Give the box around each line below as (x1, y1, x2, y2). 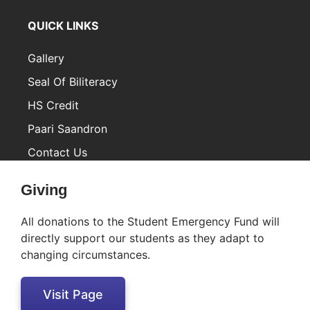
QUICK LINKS (28, 19, 98, 33)
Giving (21, 181, 67, 199)
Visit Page (43, 287, 103, 302)
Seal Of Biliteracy (28, 75, 118, 89)
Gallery (28, 51, 64, 66)
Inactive (20, 167, 98, 191)
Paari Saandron (28, 122, 107, 136)
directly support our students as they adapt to (21, 231, 264, 246)
